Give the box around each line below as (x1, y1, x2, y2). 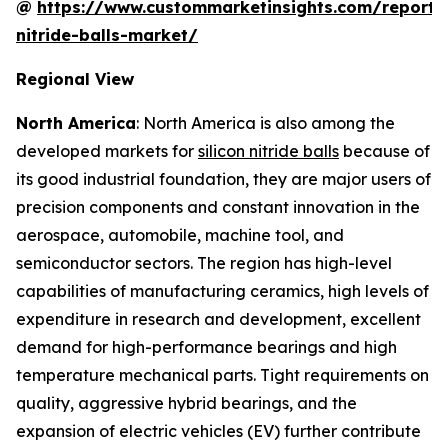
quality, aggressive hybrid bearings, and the (16, 392, 357, 413)
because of (339, 140, 430, 161)
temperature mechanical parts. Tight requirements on (16, 364, 429, 385)
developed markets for (16, 140, 198, 161)
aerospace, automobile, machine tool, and (16, 224, 344, 245)
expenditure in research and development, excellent (16, 308, 421, 329)
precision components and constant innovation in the (16, 196, 420, 217)
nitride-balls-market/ (16, 24, 198, 45)
